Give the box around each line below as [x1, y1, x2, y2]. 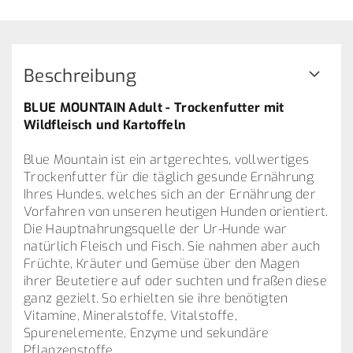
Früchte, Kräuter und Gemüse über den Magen [24, 255, 300, 272]
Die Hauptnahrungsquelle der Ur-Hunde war [24, 221, 288, 237]
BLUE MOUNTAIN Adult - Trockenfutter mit [24, 99, 284, 116]
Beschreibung [24, 65, 136, 87]
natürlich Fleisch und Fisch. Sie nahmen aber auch [24, 238, 321, 255]
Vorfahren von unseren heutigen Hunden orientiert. [24, 203, 329, 220]
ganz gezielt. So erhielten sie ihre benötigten [24, 290, 288, 307]
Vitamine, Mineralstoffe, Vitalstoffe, [24, 307, 237, 324]
